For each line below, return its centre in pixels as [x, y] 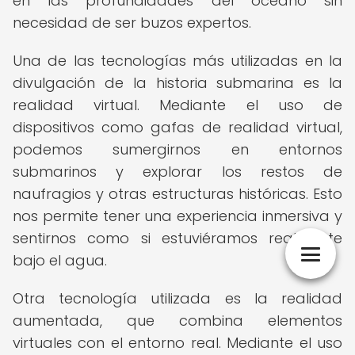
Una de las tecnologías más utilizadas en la [177, 61]
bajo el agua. [60, 260]
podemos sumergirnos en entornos [177, 149]
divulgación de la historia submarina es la [177, 83]
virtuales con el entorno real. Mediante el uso [177, 343]
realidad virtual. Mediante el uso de [177, 105]
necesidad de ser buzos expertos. [132, 23]
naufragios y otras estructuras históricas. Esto [177, 194]
